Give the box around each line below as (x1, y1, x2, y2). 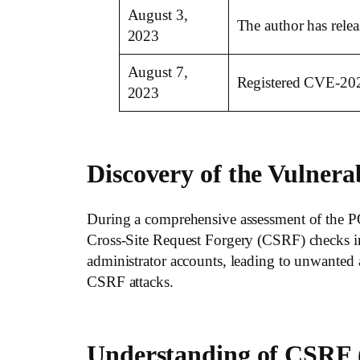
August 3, (127, 6, 188, 24)
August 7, (127, 63, 188, 81)
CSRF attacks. (87, 273, 174, 291)
